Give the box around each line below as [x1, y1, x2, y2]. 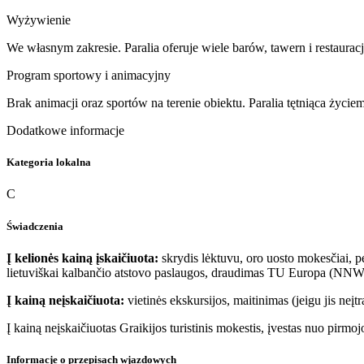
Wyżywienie [6, 13, 71, 27]
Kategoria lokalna [6, 156, 91, 169]
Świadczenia [6, 219, 63, 232]
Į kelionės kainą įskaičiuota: [6, 250, 158, 265]
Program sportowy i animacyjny [6, 68, 171, 82]
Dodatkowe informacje [6, 123, 124, 137]
